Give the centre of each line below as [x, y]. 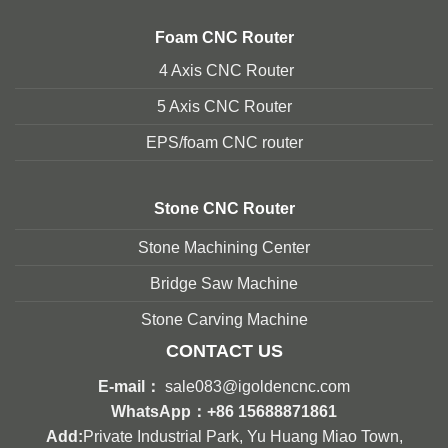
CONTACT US [224, 351]
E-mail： [129, 387]
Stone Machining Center [224, 248]
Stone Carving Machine [224, 320]
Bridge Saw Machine [224, 284]
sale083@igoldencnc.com [257, 387]
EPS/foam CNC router [224, 143]
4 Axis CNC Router [224, 71]
